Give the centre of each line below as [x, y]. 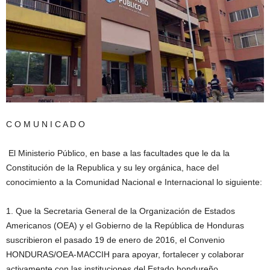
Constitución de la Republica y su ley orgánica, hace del [112, 167]
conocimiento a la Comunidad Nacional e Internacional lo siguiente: [134, 182]
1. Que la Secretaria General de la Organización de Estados [121, 211]
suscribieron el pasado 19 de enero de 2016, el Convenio [115, 240]
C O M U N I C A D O [46, 124]
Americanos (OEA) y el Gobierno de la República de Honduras [125, 225]
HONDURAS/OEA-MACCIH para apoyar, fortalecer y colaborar [125, 254]
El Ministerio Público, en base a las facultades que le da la [118, 153]
